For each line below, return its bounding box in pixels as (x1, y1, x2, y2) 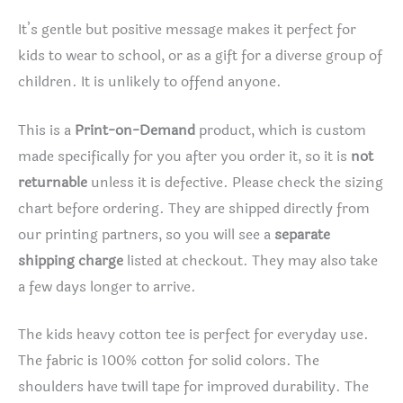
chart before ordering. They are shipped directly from (18, 197, 370, 219)
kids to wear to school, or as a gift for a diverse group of (18, 44, 382, 67)
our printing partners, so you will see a (18, 223, 274, 246)
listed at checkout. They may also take (123, 249, 378, 272)
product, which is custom (199, 119, 366, 141)
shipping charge (18, 249, 123, 272)
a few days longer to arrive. (18, 275, 196, 298)
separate (274, 223, 330, 246)
